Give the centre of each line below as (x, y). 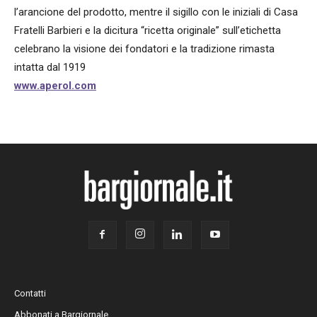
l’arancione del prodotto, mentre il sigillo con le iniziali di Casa (156, 12)
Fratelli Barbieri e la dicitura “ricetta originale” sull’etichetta (148, 30)
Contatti (30, 293)
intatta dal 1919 (50, 67)
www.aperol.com (55, 86)
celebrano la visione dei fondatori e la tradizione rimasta (144, 49)
